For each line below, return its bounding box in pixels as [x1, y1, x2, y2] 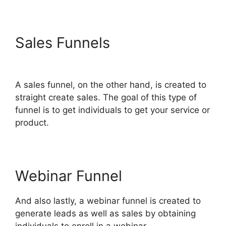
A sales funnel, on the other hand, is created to [15, 79, 206, 90]
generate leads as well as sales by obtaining [15, 208, 196, 218]
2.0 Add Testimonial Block [15, 50, 194, 69]
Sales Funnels [15, 33, 114, 51]
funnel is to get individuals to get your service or [15, 104, 210, 115]
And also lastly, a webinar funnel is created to [15, 195, 201, 206]
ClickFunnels [114, 33, 201, 51]
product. [15, 117, 49, 128]
